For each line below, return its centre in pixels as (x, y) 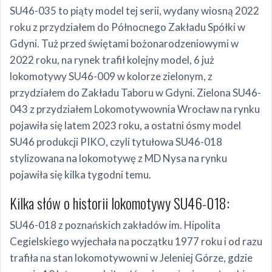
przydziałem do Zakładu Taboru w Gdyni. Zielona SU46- (135, 92)
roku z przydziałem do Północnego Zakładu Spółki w (127, 27)
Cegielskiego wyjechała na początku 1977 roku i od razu (136, 241)
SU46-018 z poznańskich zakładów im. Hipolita (115, 225)
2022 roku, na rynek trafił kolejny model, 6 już (112, 59)
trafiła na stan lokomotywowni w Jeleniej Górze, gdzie (131, 257)
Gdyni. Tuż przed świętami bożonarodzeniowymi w (124, 43)
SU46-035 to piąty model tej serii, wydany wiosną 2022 (134, 10)
